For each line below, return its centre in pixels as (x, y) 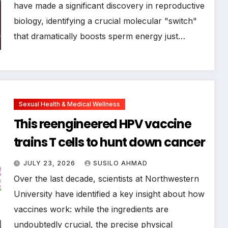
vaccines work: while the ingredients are (91, 209)
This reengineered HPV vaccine (102, 124)
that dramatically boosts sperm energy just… (99, 36)
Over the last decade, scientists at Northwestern (106, 178)
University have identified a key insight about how (109, 194)
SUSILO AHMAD (120, 163)
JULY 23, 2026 (50, 163)
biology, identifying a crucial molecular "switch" (105, 21)
